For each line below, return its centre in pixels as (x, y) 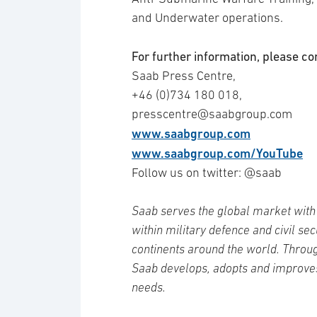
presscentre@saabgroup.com (212, 114)
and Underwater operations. (207, 18)
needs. (150, 288)
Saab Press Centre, (184, 76)
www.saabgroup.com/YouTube (217, 154)
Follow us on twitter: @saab (207, 173)
